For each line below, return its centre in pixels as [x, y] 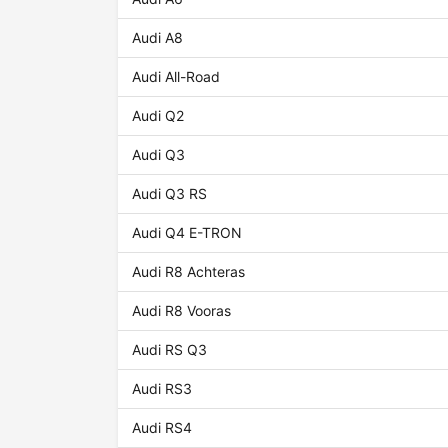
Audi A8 [158, 38]
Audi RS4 [162, 428]
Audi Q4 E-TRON [187, 233]
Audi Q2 [158, 116]
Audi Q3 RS [170, 194]
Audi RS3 [162, 389]
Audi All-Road [176, 77]
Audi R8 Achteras [189, 272]
